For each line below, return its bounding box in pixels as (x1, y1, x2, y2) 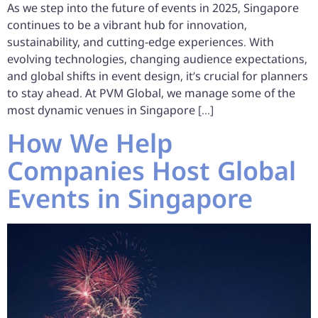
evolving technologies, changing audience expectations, (7, 51, 307, 67)
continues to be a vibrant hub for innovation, (7, 17, 247, 33)
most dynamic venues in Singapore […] (7, 102, 214, 119)
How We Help (7, 125, 172, 160)
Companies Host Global (7, 153, 296, 188)
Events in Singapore (7, 180, 253, 216)
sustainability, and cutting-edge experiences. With (7, 34, 274, 50)
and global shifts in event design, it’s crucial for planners (7, 68, 308, 84)
